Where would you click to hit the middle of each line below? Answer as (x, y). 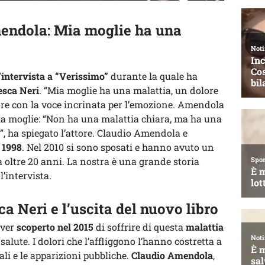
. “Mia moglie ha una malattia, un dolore (129, 90)
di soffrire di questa (140, 227)
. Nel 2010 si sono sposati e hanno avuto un (118, 147)
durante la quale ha (154, 76)
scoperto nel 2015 (55, 227)
